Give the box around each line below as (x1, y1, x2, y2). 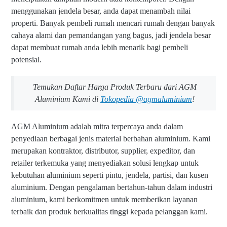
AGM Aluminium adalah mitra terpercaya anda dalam (11, 122, 183, 131)
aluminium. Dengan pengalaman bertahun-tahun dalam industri (11, 183, 212, 192)
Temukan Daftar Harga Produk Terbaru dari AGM (33, 83, 197, 92)
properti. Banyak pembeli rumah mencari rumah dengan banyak (11, 19, 215, 28)
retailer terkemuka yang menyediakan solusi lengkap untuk (11, 159, 199, 168)
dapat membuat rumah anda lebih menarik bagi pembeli (11, 43, 188, 52)
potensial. (11, 55, 44, 64)
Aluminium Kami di (35, 95, 100, 104)
